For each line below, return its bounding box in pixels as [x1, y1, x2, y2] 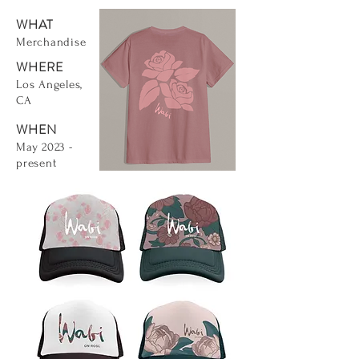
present [16, 156, 57, 170]
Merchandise [16, 35, 87, 49]
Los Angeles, [16, 78, 83, 91]
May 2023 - [16, 140, 73, 154]
